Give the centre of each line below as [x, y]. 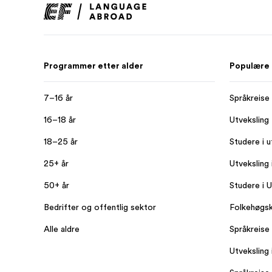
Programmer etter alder [93, 66]
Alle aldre [62, 229]
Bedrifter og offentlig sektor [100, 207]
